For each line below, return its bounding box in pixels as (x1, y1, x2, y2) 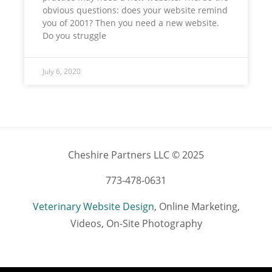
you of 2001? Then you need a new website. (42, 16, 219, 29)
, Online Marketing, (154, 199, 240, 213)
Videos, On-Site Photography (70, 216, 202, 230)
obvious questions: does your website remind (42, 4, 228, 16)
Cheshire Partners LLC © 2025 (68, 148, 204, 161)
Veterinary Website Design (32, 199, 154, 213)
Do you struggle (42, 29, 106, 41)
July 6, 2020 (42, 66, 81, 76)
